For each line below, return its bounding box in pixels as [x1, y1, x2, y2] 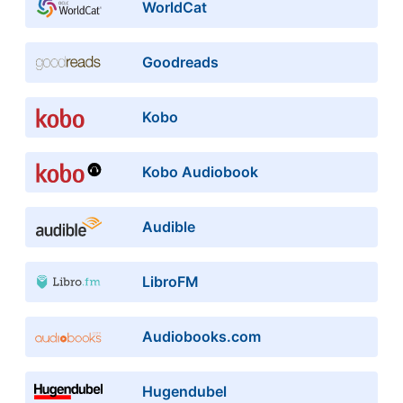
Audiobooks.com [141, 327, 261, 345]
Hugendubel [141, 381, 227, 400]
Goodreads [141, 52, 219, 71]
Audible [141, 217, 195, 236]
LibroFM [141, 272, 199, 291]
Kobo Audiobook [141, 162, 258, 181]
